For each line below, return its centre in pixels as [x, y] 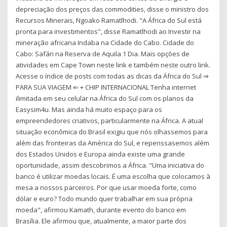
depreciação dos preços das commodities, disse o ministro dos [112, 9]
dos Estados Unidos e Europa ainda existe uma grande [101, 154]
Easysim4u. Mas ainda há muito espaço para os [89, 110]
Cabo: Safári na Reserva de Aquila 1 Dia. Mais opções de [103, 54]
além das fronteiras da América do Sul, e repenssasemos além [113, 143]
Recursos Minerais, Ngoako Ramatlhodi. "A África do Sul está [109, 21]
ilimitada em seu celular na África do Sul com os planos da [105, 99]
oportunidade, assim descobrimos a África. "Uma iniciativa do [110, 165]
